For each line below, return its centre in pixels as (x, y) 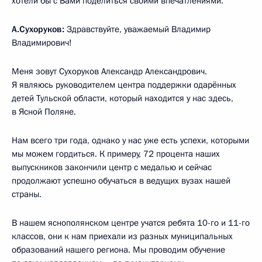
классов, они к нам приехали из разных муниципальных (122, 236)
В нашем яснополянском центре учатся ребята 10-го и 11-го (131, 223)
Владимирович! (42, 42)
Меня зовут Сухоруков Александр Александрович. (109, 71)
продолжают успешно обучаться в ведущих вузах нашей (121, 180)
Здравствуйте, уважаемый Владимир (137, 29)
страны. (27, 194)
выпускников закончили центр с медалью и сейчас (112, 167)
